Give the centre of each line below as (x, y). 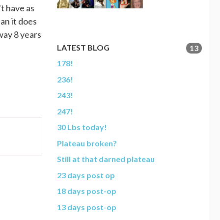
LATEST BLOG (83, 47)
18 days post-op (87, 191)
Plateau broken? (87, 143)
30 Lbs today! (82, 127)
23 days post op (86, 175)
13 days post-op (87, 207)
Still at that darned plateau (106, 159)
